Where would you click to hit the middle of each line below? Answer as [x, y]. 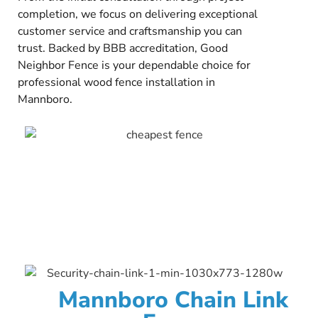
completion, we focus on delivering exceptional [138, 15]
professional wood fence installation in [116, 83]
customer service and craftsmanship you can [130, 32]
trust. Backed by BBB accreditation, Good [123, 49]
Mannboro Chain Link [173, 300]
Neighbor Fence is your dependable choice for [134, 66]
